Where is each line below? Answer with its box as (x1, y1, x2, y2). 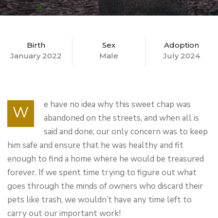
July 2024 (163, 51, 200, 60)
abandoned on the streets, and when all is (44, 112, 199, 124)
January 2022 (10, 51, 62, 60)
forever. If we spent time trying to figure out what (7, 167, 197, 178)
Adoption (164, 40, 200, 50)
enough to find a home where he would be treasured (7, 153, 204, 164)
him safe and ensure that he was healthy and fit (7, 140, 183, 151)
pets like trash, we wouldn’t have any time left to (7, 194, 192, 205)
